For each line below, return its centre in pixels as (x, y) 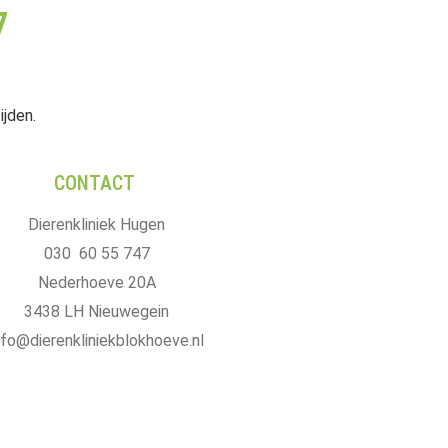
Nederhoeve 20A (96, 282)
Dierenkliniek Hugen (96, 224)
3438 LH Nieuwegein (96, 311)
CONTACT (94, 182)
